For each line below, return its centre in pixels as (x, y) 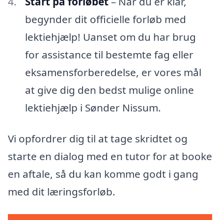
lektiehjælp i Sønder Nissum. (93, 107)
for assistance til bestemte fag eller (109, 54)
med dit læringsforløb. (62, 192)
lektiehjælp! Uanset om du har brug (110, 37)
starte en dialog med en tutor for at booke (110, 156)
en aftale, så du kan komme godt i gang (103, 174)
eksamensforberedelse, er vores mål (113, 72)
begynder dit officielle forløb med (105, 19)
